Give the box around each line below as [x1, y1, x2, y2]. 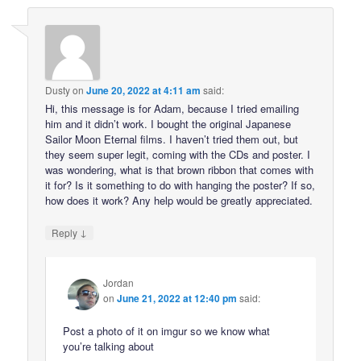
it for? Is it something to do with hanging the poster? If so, [45, 177, 316, 193]
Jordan [103, 275, 135, 289]
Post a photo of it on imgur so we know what [63, 322, 271, 338]
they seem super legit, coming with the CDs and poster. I [45, 147, 311, 163]
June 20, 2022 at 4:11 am [86, 83, 201, 98]
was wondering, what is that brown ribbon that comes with [45, 162, 314, 178]
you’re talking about [63, 338, 155, 354]
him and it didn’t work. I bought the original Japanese [45, 116, 292, 132]
